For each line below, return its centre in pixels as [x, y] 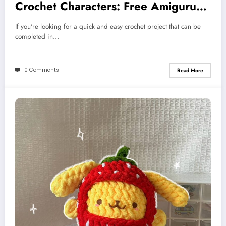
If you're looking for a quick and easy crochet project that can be [108, 26]
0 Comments [42, 70]
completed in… [37, 36]
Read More [190, 70]
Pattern [34, 20]
